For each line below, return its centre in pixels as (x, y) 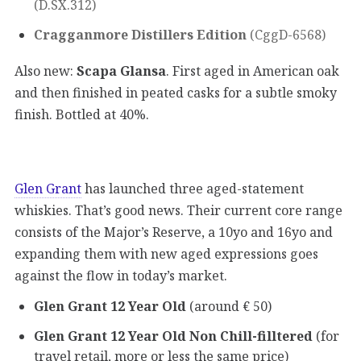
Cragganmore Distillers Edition (140, 34)
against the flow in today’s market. (121, 275)
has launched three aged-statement (193, 188)
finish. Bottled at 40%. (82, 114)
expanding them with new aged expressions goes (166, 253)
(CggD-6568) (286, 34)
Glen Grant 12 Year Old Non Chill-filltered (173, 336)
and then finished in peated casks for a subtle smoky (176, 92)
